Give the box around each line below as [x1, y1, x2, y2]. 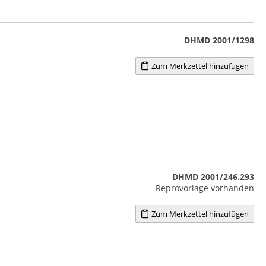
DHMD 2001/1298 [183, 34, 254, 46]
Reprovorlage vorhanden [155, 182, 254, 194]
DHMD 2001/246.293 [172, 170, 254, 182]
